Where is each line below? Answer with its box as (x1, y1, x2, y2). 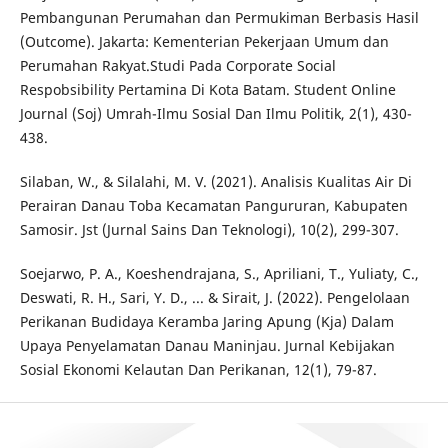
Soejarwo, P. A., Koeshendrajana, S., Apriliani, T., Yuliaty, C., (19, 263, 419, 283)
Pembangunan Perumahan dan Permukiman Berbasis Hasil (19, 7, 419, 27)
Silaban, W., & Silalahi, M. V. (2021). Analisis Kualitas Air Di (19, 171, 412, 191)
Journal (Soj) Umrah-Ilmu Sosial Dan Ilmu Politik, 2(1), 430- (19, 103, 412, 123)
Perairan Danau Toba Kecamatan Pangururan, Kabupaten (19, 195, 408, 215)
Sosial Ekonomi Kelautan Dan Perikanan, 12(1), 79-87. (19, 359, 377, 379)
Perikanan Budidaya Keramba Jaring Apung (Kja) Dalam (19, 311, 394, 331)
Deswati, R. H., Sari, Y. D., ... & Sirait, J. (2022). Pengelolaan (19, 287, 410, 307)
